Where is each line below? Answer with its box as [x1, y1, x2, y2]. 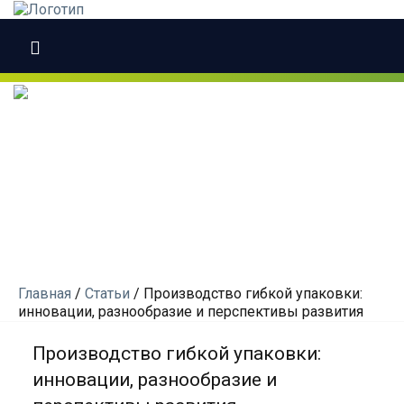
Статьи [85, 284, 130, 302]
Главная [18, 284, 71, 302]
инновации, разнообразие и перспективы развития [18, 302, 363, 320]
